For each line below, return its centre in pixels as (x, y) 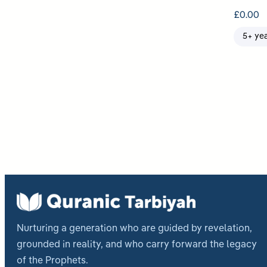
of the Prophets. (52, 261)
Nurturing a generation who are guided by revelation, (134, 229)
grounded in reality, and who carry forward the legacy (137, 245)
